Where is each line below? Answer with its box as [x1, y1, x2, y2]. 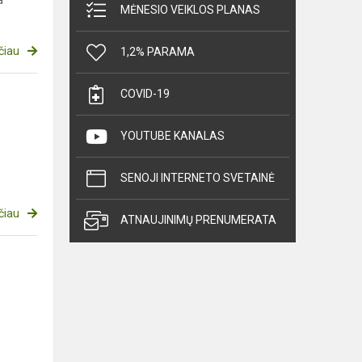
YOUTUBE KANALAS [120, 129, 225, 143]
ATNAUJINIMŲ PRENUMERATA [120, 213, 276, 227]
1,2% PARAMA [120, 45, 195, 59]
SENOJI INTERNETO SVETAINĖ [120, 171, 275, 185]
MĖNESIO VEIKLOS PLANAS [120, 3, 260, 17]
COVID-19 [120, 87, 170, 101]
